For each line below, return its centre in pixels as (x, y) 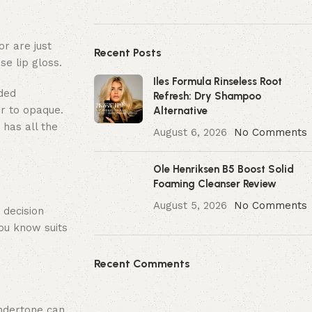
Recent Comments (142, 264)
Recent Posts (127, 53)
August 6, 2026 (190, 132)
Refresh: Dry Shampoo (207, 96)
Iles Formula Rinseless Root (217, 81)
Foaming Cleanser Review (214, 184)
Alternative (180, 111)
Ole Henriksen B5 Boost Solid (223, 169)
